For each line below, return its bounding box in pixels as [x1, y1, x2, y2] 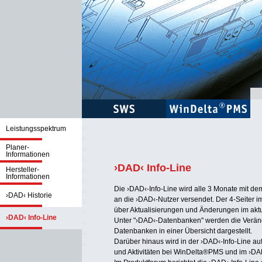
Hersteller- [6, 166, 39, 174]
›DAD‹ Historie [6, 191, 52, 199]
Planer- [6, 143, 29, 151]
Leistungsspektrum [6, 125, 66, 133]
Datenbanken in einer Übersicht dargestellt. [114, 227, 252, 235]
